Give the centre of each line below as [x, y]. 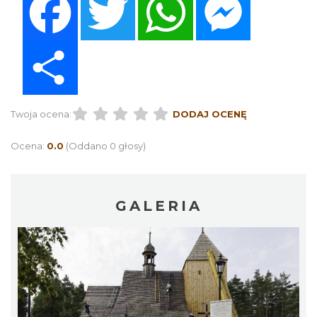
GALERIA [158, 206]
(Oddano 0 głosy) [106, 146]
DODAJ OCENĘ [209, 114]
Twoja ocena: [41, 114]
